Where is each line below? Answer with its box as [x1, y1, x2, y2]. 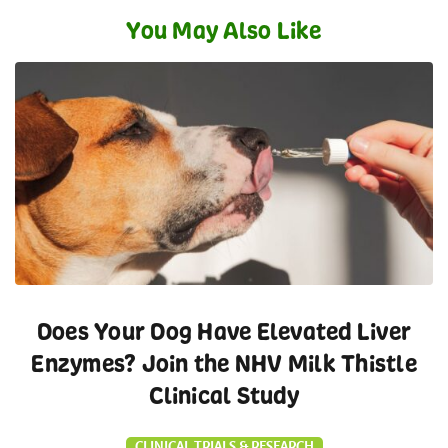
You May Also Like [126, 15, 322, 45]
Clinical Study [149, 380, 299, 410]
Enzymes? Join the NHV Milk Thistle [31, 348, 417, 378]
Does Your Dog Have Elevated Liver [36, 316, 412, 346]
